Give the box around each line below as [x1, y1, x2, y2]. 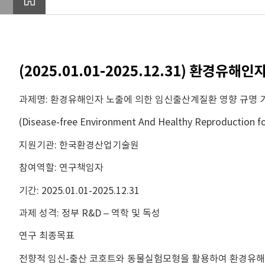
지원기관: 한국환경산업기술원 [19, 138, 139, 151]
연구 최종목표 [19, 230, 75, 242]
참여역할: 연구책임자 [19, 161, 104, 174]
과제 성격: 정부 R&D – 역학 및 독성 [19, 206, 160, 219]
